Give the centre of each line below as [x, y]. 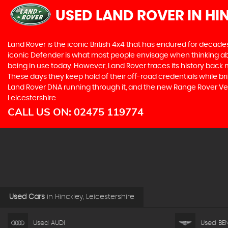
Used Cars [27, 197]
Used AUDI [49, 223]
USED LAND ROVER [120, 16]
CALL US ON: [41, 112]
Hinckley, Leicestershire [94, 197]
